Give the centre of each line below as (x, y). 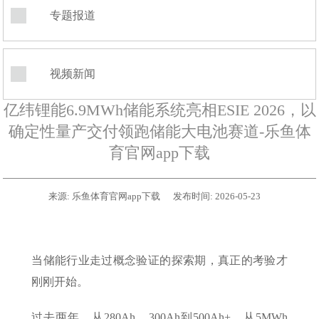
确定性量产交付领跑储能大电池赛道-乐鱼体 (159, 131)
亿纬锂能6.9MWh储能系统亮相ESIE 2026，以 (159, 110)
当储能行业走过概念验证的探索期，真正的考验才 (159, 260)
